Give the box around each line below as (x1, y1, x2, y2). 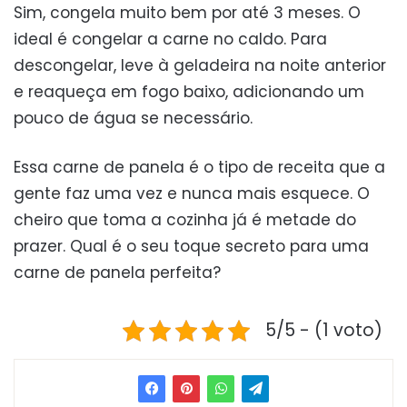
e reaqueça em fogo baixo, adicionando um (14, 81, 364, 104)
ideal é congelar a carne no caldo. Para (14, 28, 327, 51)
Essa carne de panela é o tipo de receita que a (14, 156, 385, 179)
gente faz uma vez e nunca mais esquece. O (14, 183, 370, 205)
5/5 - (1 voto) (265, 318, 382, 343)
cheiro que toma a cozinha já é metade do (14, 209, 356, 232)
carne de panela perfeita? (14, 262, 221, 284)
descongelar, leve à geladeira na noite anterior (14, 55, 386, 77)
